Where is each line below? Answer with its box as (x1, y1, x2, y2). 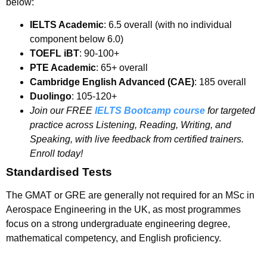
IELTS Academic (30, 20, 104, 30)
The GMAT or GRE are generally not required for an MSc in (6, 190, 254, 201)
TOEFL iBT (30, 48, 79, 59)
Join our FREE (30, 105, 95, 116)
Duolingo (30, 91, 72, 102)
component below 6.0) (30, 34, 123, 45)
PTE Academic (30, 63, 96, 73)
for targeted (205, 105, 255, 116)
